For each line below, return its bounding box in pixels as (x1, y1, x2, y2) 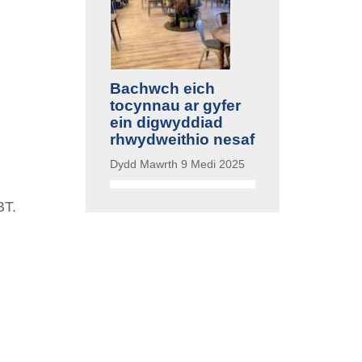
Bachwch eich (110, 79, 215, 97)
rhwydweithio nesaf (110, 130, 255, 148)
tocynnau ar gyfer (110, 96, 241, 114)
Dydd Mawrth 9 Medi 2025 (110, 157, 245, 170)
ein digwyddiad (110, 113, 223, 131)
